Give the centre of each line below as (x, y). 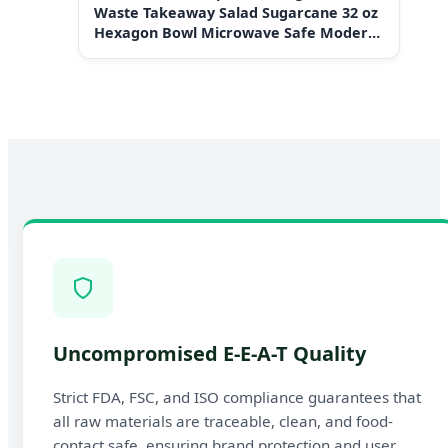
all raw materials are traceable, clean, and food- (223, 421)
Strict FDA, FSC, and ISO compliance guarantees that (237, 397)
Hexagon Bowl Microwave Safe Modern (235, 33)
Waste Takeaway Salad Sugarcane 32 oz (236, 13)
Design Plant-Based (163, 53)
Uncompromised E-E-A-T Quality (209, 354)
